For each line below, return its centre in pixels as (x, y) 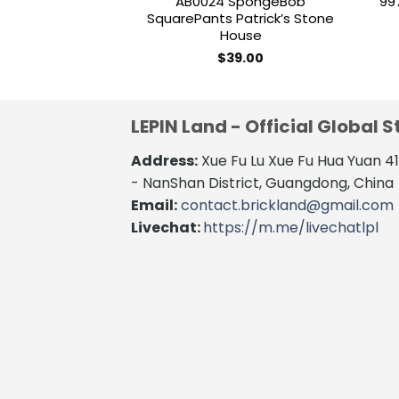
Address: (164, 160)
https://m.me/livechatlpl (291, 227)
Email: (154, 205)
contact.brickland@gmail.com (287, 205)
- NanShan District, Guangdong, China (262, 183)
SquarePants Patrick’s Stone (241, 18)
